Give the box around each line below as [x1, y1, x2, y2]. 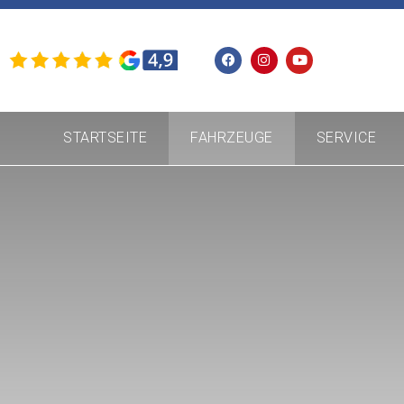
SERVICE [316, 129, 377, 147]
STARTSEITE [63, 129, 148, 147]
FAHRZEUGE [190, 129, 273, 147]
